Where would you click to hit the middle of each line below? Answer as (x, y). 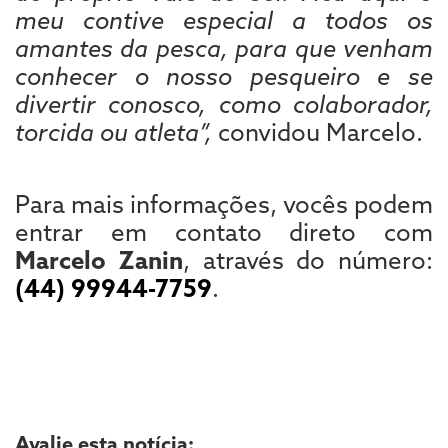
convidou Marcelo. (317, 132)
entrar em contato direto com (224, 232)
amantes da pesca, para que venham (224, 48)
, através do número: (307, 260)
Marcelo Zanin (99, 260)
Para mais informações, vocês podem (224, 204)
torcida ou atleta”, (113, 132)
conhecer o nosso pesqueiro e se (224, 76)
